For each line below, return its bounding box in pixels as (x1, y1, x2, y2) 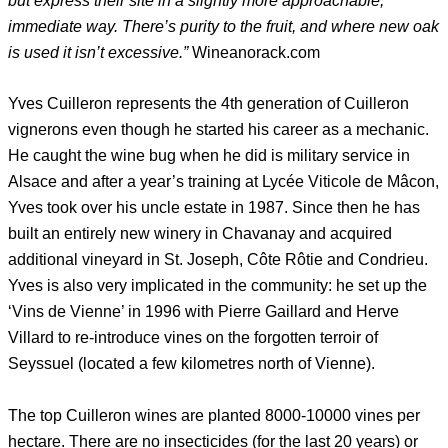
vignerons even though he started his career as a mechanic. (8, 121, 429, 139)
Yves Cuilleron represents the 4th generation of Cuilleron (8, 95, 409, 113)
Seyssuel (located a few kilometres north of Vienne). (8, 355, 375, 373)
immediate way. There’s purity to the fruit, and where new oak (8, 18, 439, 36)
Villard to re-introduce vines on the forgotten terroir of (8, 329, 378, 347)
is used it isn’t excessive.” (8, 44, 188, 62)
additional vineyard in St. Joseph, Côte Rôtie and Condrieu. (8, 251, 428, 269)
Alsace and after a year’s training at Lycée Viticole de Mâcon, (8, 173, 439, 191)
